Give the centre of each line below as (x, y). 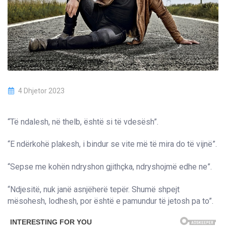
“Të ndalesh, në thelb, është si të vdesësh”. (83, 122)
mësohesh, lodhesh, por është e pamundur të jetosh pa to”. (110, 201)
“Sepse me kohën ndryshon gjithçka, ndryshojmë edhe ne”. (110, 166)
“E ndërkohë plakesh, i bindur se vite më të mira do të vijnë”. (112, 144)
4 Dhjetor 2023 (41, 91)
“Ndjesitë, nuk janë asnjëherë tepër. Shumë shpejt (94, 189)
